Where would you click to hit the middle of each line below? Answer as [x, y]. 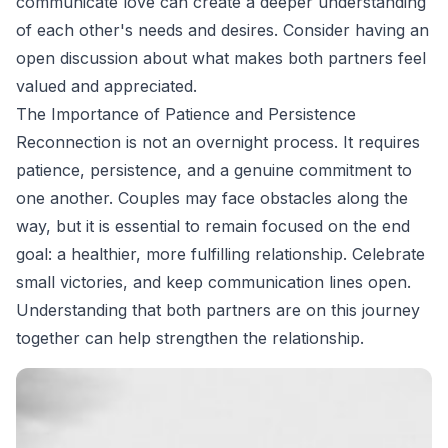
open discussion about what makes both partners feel [221, 58]
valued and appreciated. [106, 86]
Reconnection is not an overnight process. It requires [218, 142]
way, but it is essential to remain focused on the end [213, 226]
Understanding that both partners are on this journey [218, 310]
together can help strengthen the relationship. [190, 338]
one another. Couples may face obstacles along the [212, 198]
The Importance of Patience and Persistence [186, 114]
